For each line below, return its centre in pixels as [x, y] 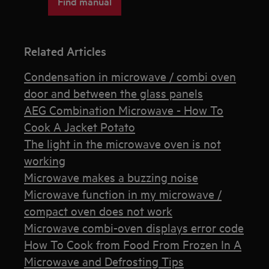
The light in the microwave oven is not [123, 143]
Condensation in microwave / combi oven [130, 76]
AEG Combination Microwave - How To [124, 109]
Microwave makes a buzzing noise [111, 177]
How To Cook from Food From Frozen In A [133, 244]
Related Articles [65, 51]
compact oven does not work [98, 210]
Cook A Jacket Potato [80, 126]
